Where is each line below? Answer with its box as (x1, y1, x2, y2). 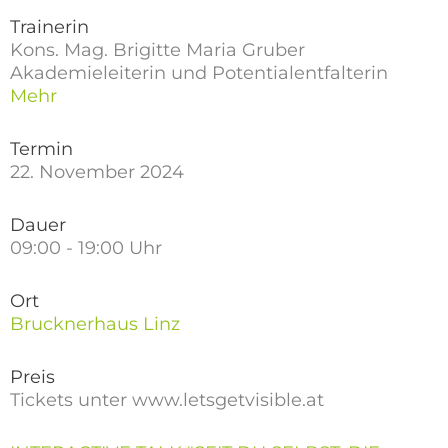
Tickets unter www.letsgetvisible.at (10, 389, 324, 411)
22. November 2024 (10, 161, 184, 183)
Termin (10, 138, 73, 160)
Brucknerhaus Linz (10, 313, 180, 335)
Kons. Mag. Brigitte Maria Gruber (10, 39, 305, 61)
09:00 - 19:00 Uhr (10, 237, 162, 259)
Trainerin (10, 16, 89, 38)
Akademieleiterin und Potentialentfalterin (10, 62, 388, 84)
